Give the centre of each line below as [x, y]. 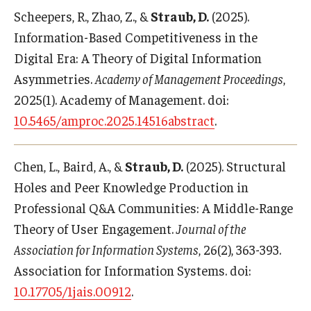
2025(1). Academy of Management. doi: [121, 99]
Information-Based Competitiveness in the [136, 37]
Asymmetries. [54, 78]
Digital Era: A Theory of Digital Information [138, 58]
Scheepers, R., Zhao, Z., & [82, 16]
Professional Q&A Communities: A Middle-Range [153, 208]
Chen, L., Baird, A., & [69, 166]
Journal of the [211, 228]
